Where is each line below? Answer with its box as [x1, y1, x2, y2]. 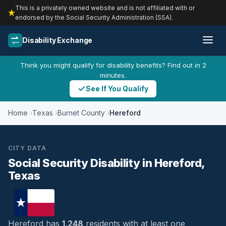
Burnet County [58, 108, 105, 117]
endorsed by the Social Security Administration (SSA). [15, 14, 173, 21]
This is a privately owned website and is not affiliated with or [15, 4, 195, 12]
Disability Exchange [22, 36, 93, 44]
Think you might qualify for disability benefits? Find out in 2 [20, 61, 206, 69]
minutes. [100, 71, 126, 79]
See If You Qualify [86, 84, 148, 93]
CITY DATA [8, 144, 46, 152]
